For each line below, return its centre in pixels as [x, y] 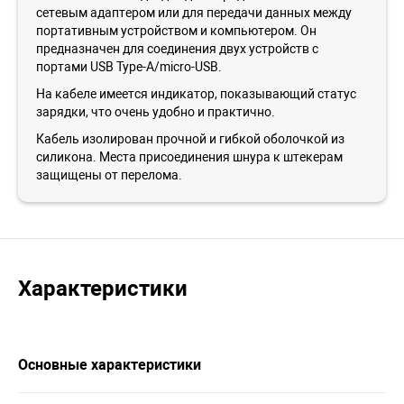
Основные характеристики [110, 365]
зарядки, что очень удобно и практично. [156, 112]
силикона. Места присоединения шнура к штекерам [189, 157]
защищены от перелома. [109, 175]
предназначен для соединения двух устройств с [177, 49]
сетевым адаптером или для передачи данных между [194, 13]
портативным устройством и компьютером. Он [176, 31]
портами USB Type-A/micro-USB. [129, 67]
